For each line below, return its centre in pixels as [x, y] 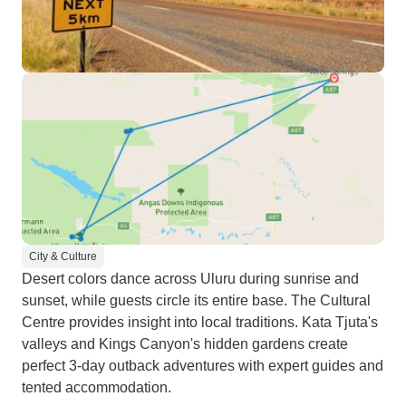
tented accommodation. [97, 387]
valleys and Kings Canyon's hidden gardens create [185, 344]
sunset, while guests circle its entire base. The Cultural [196, 300]
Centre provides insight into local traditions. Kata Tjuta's [200, 322]
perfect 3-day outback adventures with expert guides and [203, 366]
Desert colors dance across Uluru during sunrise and [190, 279]
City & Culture [63, 256]
